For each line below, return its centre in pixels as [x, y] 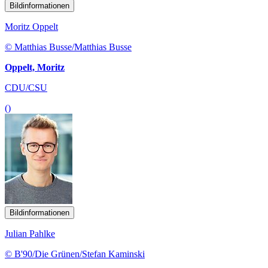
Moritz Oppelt [31, 26]
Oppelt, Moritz [35, 67]
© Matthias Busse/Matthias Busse [68, 47]
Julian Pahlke [30, 233]
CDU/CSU [26, 87]
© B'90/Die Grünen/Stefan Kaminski [75, 254]
